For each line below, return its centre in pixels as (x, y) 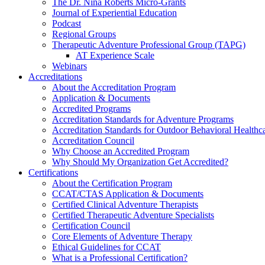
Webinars (70, 66)
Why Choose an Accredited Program (121, 151)
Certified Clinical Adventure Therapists (125, 204)
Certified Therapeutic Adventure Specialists (133, 215)
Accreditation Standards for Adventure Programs (143, 119)
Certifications (53, 172)
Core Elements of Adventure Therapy (122, 236)
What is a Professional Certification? (120, 258)
